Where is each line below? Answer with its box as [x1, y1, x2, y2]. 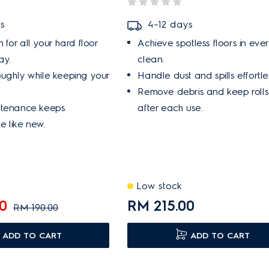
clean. [138, 53, 164, 65]
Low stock [136, 180, 183, 192]
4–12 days [148, 19, 193, 30]
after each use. [138, 102, 203, 113]
